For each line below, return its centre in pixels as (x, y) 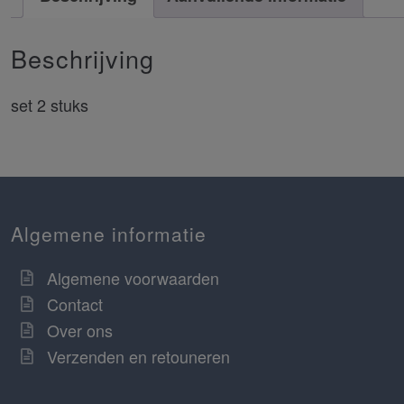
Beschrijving (83, 58)
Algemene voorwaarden (133, 277)
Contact (75, 303)
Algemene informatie (109, 234)
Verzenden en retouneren (138, 356)
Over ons (80, 330)
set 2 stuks (50, 105)
